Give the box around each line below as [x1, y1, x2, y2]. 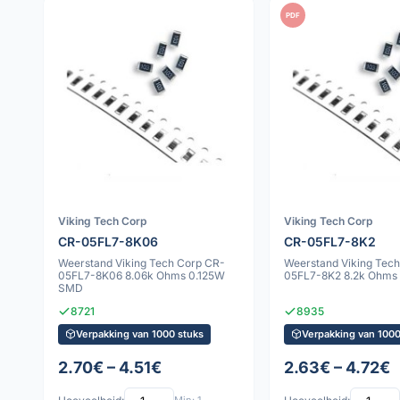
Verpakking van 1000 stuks [76, 327, 204, 340]
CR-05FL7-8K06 [58, 233, 158, 249]
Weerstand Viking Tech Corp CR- [58, 255, 225, 270]
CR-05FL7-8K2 [283, 233, 376, 249]
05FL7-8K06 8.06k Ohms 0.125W [58, 268, 225, 282]
